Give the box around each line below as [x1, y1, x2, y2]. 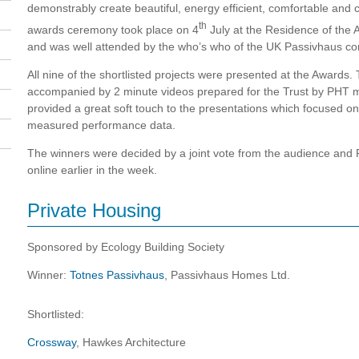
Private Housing [27, 199, 161, 221]
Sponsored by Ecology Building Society [27, 240, 224, 253]
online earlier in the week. [27, 163, 157, 176]
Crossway [27, 335, 76, 349]
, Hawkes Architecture [76, 335, 186, 349]
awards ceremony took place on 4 [27, 22, 199, 36]
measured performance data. [27, 118, 175, 131]
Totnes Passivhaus [70, 268, 164, 281]
